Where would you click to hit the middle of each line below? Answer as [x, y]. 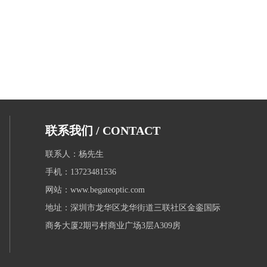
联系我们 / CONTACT [103, 130]
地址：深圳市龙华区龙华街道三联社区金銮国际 [133, 207]
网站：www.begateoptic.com [95, 190]
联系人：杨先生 [74, 154]
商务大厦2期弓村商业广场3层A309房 [113, 225]
